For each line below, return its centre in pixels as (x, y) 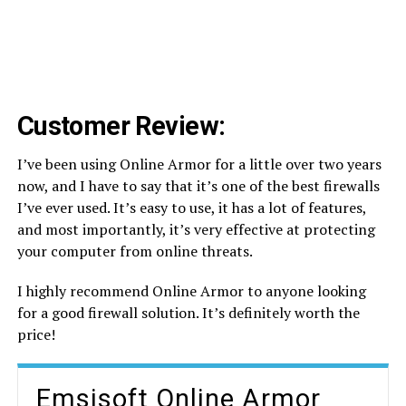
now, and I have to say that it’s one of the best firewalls (198, 186)
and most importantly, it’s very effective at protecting (196, 229)
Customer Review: (121, 126)
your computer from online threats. (135, 251)
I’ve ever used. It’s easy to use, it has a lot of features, (191, 208)
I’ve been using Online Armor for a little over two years (199, 164)
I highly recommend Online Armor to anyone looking (191, 291)
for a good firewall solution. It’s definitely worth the (188, 313)
